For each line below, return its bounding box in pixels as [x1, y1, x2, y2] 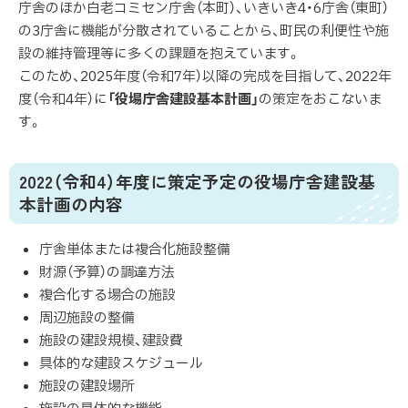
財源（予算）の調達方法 [38, 262, 175, 284]
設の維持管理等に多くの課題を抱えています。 [18, 43, 301, 65]
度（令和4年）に [18, 88, 107, 110]
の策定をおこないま [259, 88, 382, 110]
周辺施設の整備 [38, 308, 135, 330]
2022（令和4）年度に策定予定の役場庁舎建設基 [19, 168, 376, 194]
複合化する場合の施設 [38, 285, 176, 307]
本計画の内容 [19, 191, 124, 217]
